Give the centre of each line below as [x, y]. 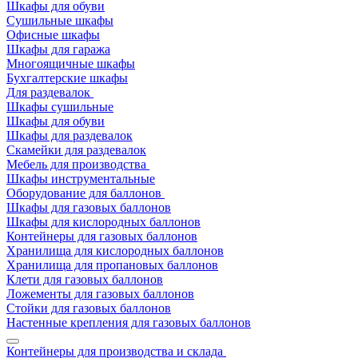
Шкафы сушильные [60, 107]
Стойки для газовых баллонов [89, 308]
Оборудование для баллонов [84, 193]
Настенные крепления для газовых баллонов [129, 322]
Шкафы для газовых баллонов [89, 207]
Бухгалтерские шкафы [67, 78]
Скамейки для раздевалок [76, 150]
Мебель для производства [76, 164]
